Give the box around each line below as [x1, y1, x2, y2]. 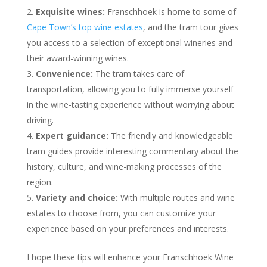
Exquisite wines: [35, 6, 105, 18]
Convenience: [35, 68, 93, 80]
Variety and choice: [35, 192, 118, 204]
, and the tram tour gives [142, 21, 238, 33]
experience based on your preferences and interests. [26, 223, 229, 235]
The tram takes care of [92, 68, 184, 80]
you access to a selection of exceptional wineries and [26, 37, 232, 49]
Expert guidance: [35, 130, 108, 142]
